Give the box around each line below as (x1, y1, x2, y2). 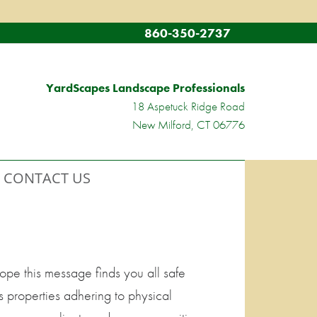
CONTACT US (4, 168, 91, 188)
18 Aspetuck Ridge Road (132, 99, 245, 114)
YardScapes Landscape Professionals (46, 81, 245, 96)
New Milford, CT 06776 (132, 117, 245, 132)
